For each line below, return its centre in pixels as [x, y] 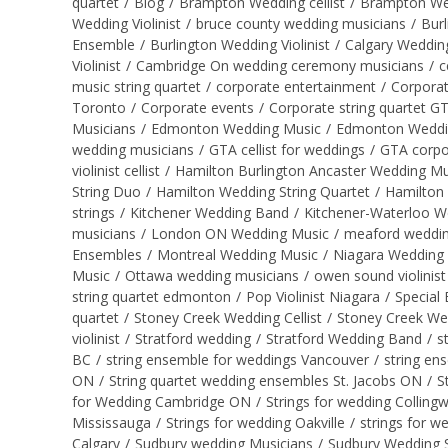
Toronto [99, 107]
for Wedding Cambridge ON [161, 401]
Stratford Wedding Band [344, 338]
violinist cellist [116, 170]
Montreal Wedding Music [237, 254]
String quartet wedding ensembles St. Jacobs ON [265, 380]
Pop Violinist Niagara [313, 296]
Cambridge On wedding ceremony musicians [280, 65]
